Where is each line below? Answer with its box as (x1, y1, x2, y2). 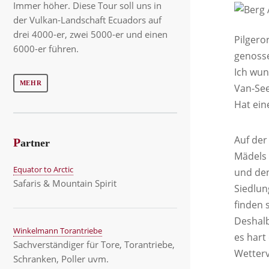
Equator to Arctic (13, 163, 73, 175)
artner (20, 137, 50, 150)
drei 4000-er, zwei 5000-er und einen (13, 28, 168, 41)
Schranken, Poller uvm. (13, 252, 109, 265)
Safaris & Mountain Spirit (13, 177, 116, 189)
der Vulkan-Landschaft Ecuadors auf (13, 14, 162, 26)
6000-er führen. (13, 43, 79, 55)
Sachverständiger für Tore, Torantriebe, (13, 238, 175, 250)
